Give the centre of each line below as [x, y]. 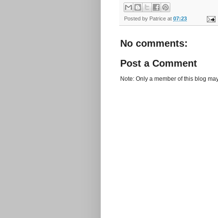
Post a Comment [159, 64]
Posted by [137, 19]
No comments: [154, 44]
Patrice [158, 19]
